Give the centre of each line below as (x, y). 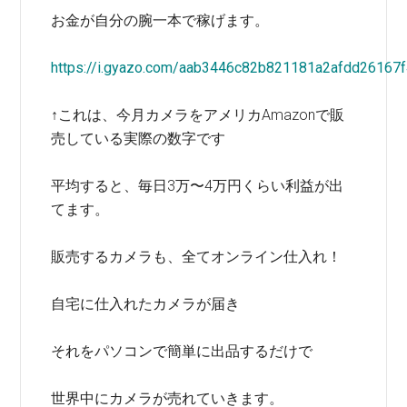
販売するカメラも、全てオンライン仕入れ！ (197, 257)
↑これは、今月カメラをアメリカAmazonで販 (198, 115)
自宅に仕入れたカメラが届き (146, 304)
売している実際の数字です (139, 139)
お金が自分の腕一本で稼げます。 (160, 20)
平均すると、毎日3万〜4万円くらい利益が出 (198, 186)
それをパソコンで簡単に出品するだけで (182, 351)
